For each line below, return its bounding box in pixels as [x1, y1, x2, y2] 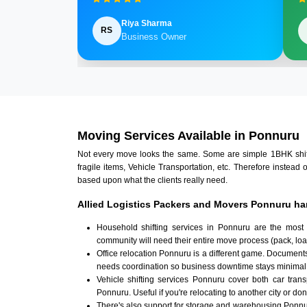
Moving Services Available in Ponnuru [77, 129, 299, 143]
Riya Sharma [121, 19, 172, 29]
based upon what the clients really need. [77, 175, 228, 186]
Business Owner [121, 32, 186, 42]
